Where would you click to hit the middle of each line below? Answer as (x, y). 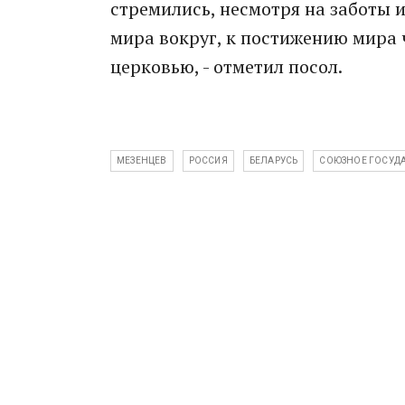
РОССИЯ (208, 160)
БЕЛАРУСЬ (273, 160)
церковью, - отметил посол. (226, 66)
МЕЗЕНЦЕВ (142, 160)
